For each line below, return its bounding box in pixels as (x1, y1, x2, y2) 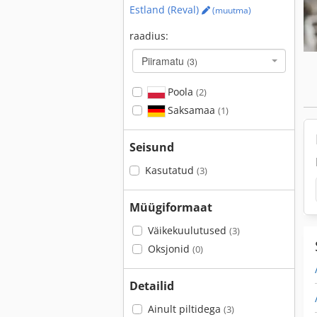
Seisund (129, 139, 174, 155)
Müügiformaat (129, 200, 212, 215)
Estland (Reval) (129, 3, 202, 16)
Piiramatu (142, 54, 187, 68)
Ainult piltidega (147, 302, 224, 316)
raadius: (129, 29, 168, 42)
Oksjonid (147, 242, 192, 255)
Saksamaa (164, 103, 218, 117)
